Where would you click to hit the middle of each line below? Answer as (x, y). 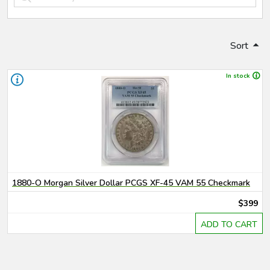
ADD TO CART (229, 224)
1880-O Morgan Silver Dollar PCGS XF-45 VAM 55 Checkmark (131, 183)
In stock (238, 76)
